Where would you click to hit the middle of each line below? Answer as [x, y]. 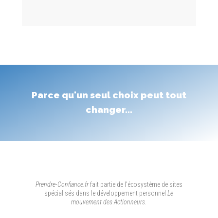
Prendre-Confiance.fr [62, 185]
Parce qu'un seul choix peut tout [109, 95]
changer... [109, 110]
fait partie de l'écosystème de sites [135, 185]
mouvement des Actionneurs [108, 202]
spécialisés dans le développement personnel [106, 193]
